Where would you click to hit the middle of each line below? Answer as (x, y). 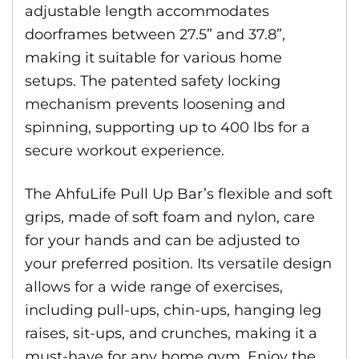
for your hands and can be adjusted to (162, 240)
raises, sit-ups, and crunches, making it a (171, 333)
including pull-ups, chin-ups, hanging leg (173, 310)
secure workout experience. (125, 151)
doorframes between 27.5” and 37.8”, (155, 34)
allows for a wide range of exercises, (154, 287)
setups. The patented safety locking (153, 81)
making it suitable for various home (153, 58)
